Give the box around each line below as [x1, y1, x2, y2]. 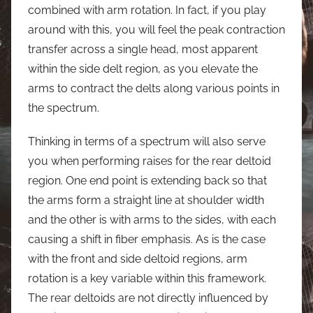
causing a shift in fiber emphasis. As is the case [28, 232, 265, 246]
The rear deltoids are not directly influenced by [28, 291, 268, 305]
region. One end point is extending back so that [28, 173, 267, 187]
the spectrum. [28, 101, 99, 115]
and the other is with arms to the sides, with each [28, 212, 276, 226]
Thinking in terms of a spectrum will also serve [28, 134, 265, 148]
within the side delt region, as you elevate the [28, 61, 258, 75]
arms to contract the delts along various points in [28, 81, 279, 95]
